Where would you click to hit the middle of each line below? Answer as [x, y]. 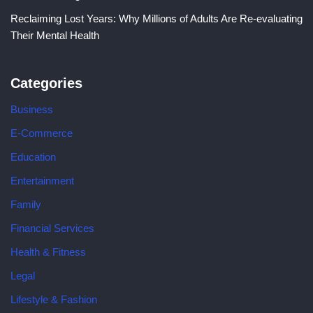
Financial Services [52, 228]
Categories [46, 83]
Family [26, 204]
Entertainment [42, 181]
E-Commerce [42, 133]
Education [33, 157]
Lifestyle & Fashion [54, 299]
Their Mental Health [55, 35]
